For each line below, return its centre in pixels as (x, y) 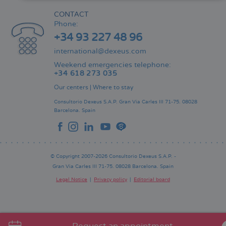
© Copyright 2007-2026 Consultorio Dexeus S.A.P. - (113, 156)
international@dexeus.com (100, 51)
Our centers (71, 87)
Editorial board (152, 179)
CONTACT (71, 14)
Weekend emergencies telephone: (112, 65)
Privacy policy (110, 179)
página (68, 207)
